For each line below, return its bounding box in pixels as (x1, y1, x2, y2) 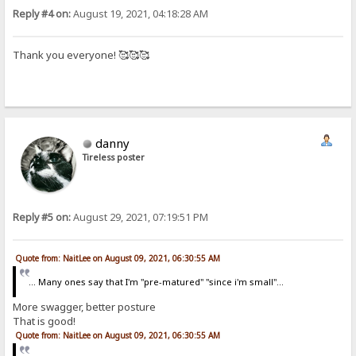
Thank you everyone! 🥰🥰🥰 (13, 47, 150, 62)
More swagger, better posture (13, 300, 157, 315)
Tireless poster (83, 152, 145, 164)
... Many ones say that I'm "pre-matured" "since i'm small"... (28, 275, 284, 288)
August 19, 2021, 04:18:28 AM (71, 7, 209, 21)
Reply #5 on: (13, 211, 72, 225)
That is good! (13, 314, 79, 329)
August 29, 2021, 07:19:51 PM (71, 211, 209, 225)
